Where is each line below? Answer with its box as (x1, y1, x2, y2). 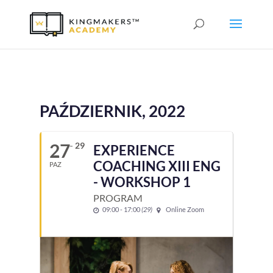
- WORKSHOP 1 (93, 174, 191, 190)
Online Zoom (165, 205, 204, 213)
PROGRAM (93, 192, 143, 204)
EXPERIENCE (93, 142, 175, 158)
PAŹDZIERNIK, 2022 (39, 101, 185, 121)
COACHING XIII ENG (93, 158, 221, 174)
